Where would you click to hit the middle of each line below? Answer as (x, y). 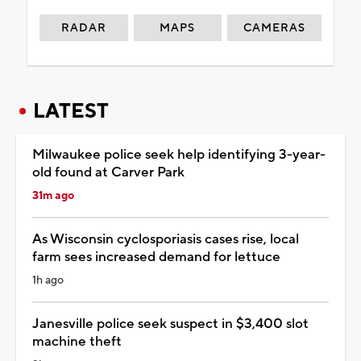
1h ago (48, 280)
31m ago (53, 195)
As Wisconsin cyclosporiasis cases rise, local (166, 239)
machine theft (77, 341)
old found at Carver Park (108, 172)
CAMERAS (275, 28)
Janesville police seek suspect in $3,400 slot (170, 324)
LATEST (71, 111)
